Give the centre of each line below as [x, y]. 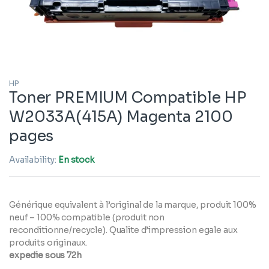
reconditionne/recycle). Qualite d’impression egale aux [123, 230]
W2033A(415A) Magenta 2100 [121, 117]
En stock [76, 160]
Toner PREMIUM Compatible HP [128, 98]
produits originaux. [48, 243]
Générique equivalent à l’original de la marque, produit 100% [133, 205]
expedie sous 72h [45, 255]
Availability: [34, 160]
